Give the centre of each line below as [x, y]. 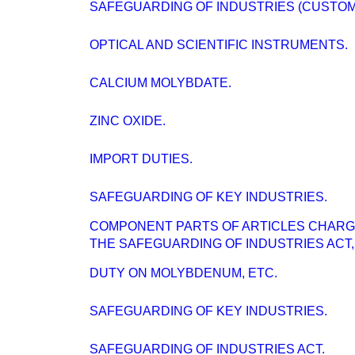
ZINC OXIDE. [128, 121]
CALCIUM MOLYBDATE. [160, 83]
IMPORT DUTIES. [141, 159]
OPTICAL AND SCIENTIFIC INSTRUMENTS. [219, 45]
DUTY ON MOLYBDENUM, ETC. [183, 273]
